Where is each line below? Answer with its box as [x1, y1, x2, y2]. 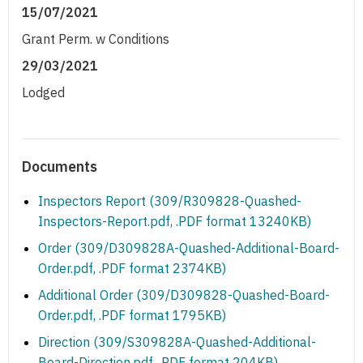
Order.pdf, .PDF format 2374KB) [38, 260, 226, 277]
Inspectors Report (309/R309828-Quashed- [38, 193, 301, 210]
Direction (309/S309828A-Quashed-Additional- [38, 334, 316, 351]
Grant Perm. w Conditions [22, 31, 169, 48]
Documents [22, 157, 97, 177]
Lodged [22, 84, 65, 101]
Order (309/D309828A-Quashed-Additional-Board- [38, 240, 340, 257]
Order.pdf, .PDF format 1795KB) [38, 307, 226, 324]
